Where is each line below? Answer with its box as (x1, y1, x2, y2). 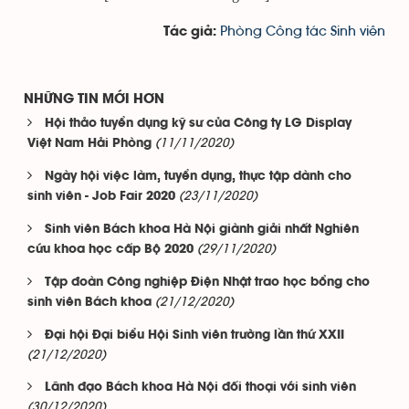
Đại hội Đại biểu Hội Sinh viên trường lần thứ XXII (45, 330, 344, 341)
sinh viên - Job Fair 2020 (27, 191, 175, 203)
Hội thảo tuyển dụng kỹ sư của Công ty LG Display (45, 118, 351, 130)
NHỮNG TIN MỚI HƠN (24, 93, 164, 106)
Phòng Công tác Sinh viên (220, 25, 385, 38)
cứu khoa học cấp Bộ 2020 (27, 244, 194, 256)
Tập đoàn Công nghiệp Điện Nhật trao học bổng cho (45, 277, 370, 288)
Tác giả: (163, 26, 220, 38)
